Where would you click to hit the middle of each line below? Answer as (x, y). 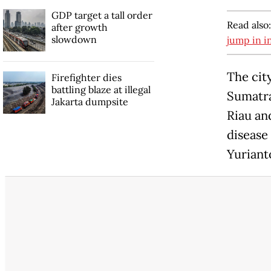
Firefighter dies (86, 78)
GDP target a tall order (102, 15)
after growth (79, 28)
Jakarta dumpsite (90, 102)
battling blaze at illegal (101, 90)
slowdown (74, 40)
